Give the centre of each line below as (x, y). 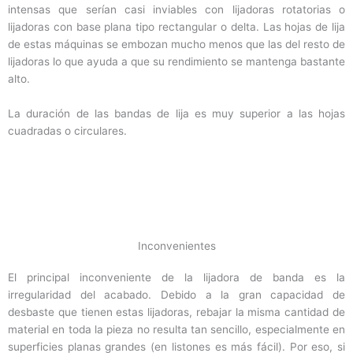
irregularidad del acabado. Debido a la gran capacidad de (176, 295)
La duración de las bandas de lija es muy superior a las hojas (176, 113)
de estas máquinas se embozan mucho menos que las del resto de (176, 44)
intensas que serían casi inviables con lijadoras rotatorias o (176, 9)
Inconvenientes (176, 246)
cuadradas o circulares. (67, 130)
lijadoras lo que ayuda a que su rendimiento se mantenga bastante (176, 61)
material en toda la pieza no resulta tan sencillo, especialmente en (176, 330)
